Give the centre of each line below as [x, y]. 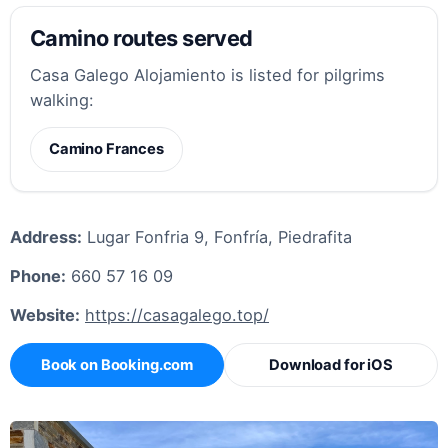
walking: [62, 100]
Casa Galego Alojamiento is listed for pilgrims [208, 75]
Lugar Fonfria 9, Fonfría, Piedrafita [217, 237]
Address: [46, 237]
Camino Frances [106, 149]
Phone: [38, 276]
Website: [45, 315]
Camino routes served [141, 37]
